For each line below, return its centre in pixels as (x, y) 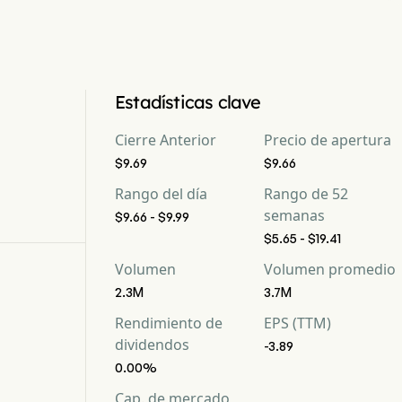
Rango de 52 (306, 194)
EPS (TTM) (297, 323)
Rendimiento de (169, 323)
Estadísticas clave (188, 102)
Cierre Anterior (166, 140)
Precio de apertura (328, 140)
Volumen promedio (330, 269)
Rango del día (161, 194)
